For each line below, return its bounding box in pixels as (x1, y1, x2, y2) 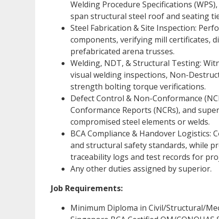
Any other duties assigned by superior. (70, 163, 212, 174)
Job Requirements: (51, 182, 123, 194)
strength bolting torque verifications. (70, 81, 206, 92)
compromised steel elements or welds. (70, 116, 210, 127)
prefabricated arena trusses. (70, 45, 175, 57)
